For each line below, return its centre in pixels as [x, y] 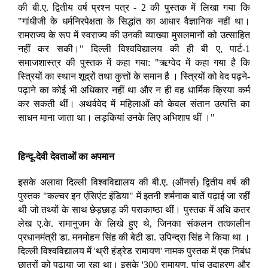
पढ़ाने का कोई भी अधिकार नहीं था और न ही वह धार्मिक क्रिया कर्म [134, 90]
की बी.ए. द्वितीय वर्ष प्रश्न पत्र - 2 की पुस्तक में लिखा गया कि [134, 8]
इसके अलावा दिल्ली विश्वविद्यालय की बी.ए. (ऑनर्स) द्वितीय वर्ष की [134, 182]
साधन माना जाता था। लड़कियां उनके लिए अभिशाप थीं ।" [116, 118]
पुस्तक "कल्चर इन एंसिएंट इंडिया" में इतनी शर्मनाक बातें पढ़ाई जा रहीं [134, 196]
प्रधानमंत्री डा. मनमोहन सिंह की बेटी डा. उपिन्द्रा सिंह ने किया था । [134, 237]
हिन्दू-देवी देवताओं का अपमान [66, 157]
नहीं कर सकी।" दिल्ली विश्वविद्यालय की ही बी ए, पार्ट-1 [134, 49]
